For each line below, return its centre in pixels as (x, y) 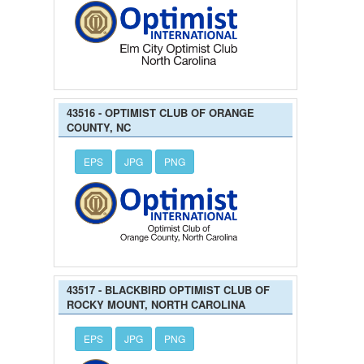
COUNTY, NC (99, 127)
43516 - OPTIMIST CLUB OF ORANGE (160, 112)
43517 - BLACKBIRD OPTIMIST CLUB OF (168, 289)
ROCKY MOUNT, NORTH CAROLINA (156, 304)
